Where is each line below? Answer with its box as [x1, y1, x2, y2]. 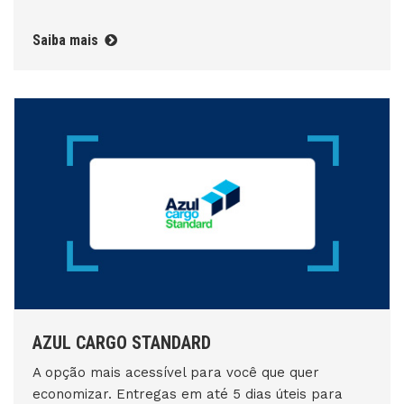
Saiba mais [32, 32, 102, 49]
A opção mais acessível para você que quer [32, 364, 319, 381]
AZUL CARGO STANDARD [32, 332, 211, 353]
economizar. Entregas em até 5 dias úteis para [32, 386, 343, 402]
